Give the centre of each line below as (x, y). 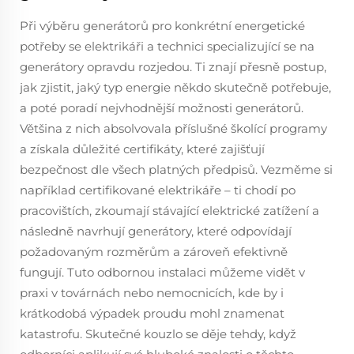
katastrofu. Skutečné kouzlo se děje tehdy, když (158, 334)
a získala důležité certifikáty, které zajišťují (142, 149)
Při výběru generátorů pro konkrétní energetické (162, 26)
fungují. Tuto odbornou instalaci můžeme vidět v (162, 272)
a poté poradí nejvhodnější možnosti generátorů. (162, 108)
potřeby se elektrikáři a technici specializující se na (167, 46)
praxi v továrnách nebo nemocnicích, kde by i (152, 293)
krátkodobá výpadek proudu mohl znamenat (152, 313)
